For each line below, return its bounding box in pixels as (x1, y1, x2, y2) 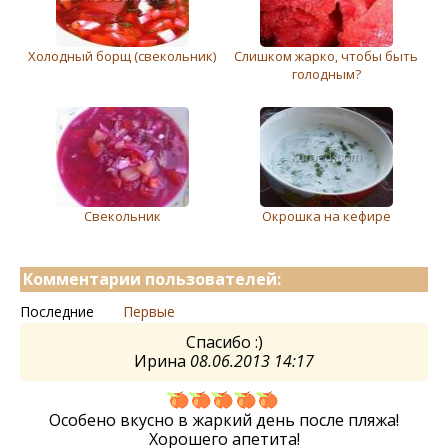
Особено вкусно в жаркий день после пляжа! (49, 408, 399, 431)
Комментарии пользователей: (23, 267, 281, 290)
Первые (123, 301, 175, 321)
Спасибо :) (185, 330, 263, 353)
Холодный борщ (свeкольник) (28, 46, 216, 65)
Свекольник (83, 206, 161, 225)
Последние (20, 301, 94, 321)
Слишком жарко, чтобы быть (234, 46, 418, 65)
